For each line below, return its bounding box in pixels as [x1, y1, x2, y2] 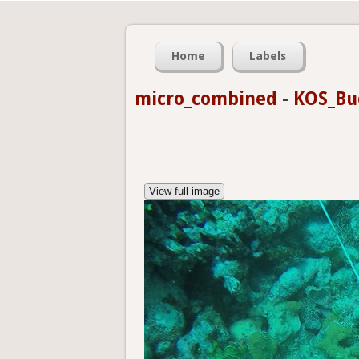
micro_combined [135, 88, 277, 109]
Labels [249, 50, 287, 63]
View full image [149, 185, 220, 198]
